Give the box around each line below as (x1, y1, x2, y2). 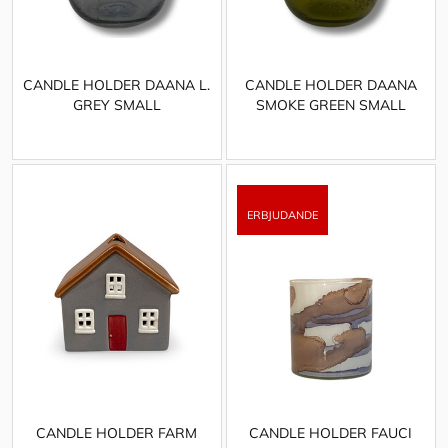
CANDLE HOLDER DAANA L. (23, 76, 211, 95)
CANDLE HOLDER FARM (36, 424, 198, 443)
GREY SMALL (72, 96, 161, 115)
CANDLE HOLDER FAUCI (249, 424, 413, 443)
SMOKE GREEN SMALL (255, 96, 406, 115)
